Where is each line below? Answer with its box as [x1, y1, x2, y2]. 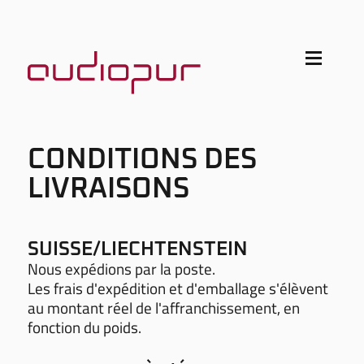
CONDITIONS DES [27, 145, 257, 174]
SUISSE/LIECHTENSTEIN [27, 239, 248, 259]
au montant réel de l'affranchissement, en [27, 295, 300, 319]
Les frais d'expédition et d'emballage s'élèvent [27, 275, 328, 300]
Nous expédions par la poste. [27, 256, 215, 280]
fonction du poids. [27, 314, 141, 339]
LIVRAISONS [27, 174, 189, 203]
